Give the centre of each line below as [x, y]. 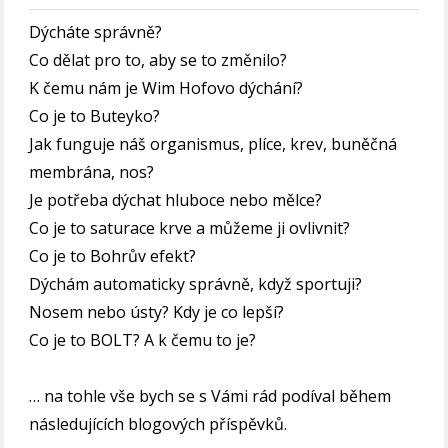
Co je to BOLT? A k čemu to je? [143, 340]
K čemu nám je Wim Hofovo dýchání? [166, 88]
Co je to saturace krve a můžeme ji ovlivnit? [190, 228]
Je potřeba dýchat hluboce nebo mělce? [176, 200]
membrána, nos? [92, 172]
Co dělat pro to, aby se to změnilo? [158, 60]
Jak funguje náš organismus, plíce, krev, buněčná [213, 144]
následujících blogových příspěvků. [158, 424]
